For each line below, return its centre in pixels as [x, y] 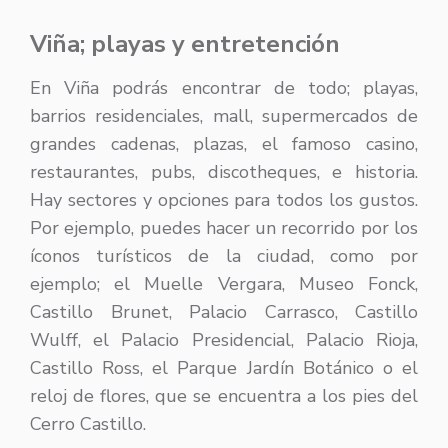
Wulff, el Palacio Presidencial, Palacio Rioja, [224, 339]
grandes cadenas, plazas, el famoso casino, [224, 143]
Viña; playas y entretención [185, 43]
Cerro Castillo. [88, 423]
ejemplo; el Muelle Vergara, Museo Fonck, [224, 283]
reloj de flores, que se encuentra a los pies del [224, 395]
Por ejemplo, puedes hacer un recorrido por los [224, 227]
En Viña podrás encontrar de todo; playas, [224, 87]
